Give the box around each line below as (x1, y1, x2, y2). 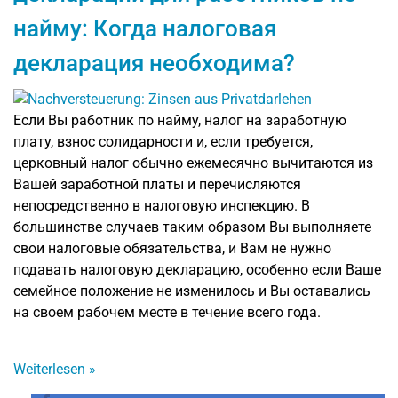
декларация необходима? (13, 49, 295, 76)
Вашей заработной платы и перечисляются (13, 175, 301, 193)
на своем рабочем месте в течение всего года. (13, 303, 321, 321)
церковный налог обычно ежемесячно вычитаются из (13, 154, 373, 171)
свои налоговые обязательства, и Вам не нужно (13, 239, 331, 257)
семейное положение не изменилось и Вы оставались (13, 282, 370, 299)
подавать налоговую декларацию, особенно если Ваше (13, 260, 381, 278)
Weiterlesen (13, 360, 89, 378)
